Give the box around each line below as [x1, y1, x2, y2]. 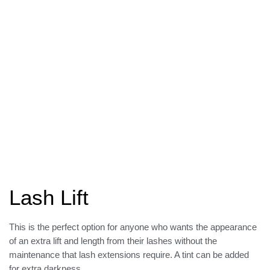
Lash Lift [9, 185, 89, 209]
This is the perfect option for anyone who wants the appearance [9, 221, 257, 232]
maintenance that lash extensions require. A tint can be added [9, 249, 249, 260]
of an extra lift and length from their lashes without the [9, 235, 217, 246]
